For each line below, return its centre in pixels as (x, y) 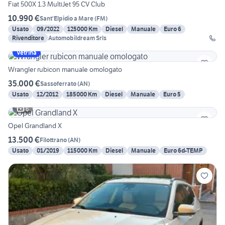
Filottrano (53, 140)
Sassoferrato (58, 83)
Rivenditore (28, 38)
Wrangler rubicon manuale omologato (65, 70)
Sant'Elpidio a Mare (67, 18)
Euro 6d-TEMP (183, 151)
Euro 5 (172, 94)
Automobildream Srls (77, 38)
